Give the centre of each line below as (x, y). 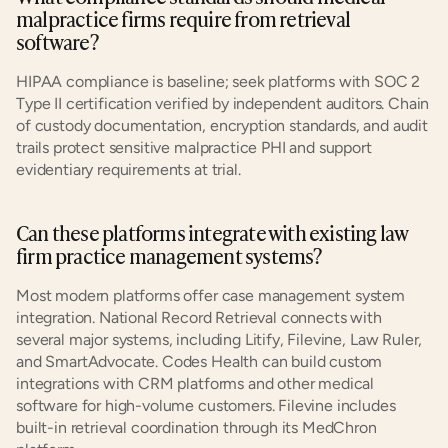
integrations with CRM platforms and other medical (195, 383)
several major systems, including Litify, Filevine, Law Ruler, (219, 339)
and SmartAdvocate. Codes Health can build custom (199, 361)
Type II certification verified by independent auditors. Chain (223, 103)
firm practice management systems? (169, 255)
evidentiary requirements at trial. (128, 169)
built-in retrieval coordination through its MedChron (196, 427)
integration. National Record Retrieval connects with (199, 317)
